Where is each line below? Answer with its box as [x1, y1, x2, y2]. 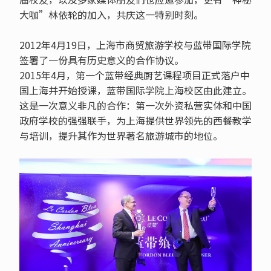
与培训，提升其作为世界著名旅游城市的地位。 [19, 128, 223, 143]
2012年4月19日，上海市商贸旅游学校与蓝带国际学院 [19, 38, 251, 53]
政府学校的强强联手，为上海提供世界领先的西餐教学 [19, 113, 252, 128]
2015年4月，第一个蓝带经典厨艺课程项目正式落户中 [19, 68, 250, 83]
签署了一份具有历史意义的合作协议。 [19, 53, 184, 68]
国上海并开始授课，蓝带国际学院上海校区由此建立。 [19, 83, 252, 98]
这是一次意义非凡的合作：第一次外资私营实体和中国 [19, 98, 252, 113]
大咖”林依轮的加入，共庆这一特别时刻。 [19, 7, 203, 22]
